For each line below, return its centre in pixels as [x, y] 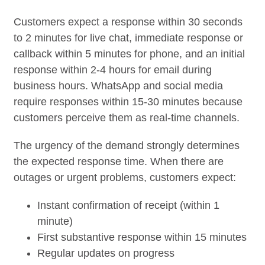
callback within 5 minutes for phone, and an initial [130, 54]
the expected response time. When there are [119, 161]
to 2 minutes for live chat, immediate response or [129, 38]
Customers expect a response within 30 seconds [128, 22]
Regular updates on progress [106, 253]
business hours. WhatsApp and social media [119, 85]
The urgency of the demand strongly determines [127, 145]
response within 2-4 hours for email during [113, 70]
